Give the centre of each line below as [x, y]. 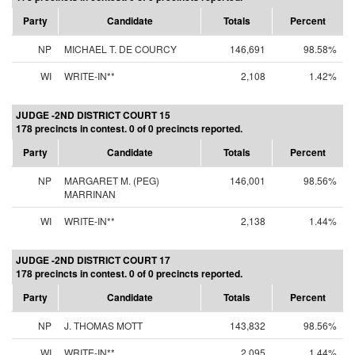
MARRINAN [90, 194]
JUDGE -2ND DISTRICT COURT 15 [93, 115]
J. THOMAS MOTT [103, 325]
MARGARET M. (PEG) [112, 180]
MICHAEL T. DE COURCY [120, 49]
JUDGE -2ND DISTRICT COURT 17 [93, 260]
